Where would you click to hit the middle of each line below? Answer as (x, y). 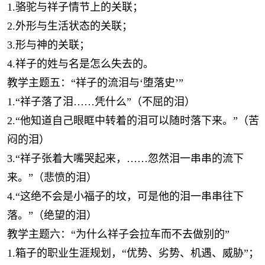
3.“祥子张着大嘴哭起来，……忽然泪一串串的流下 (125, 159)
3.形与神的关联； (49, 45)
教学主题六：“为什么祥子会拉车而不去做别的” (118, 234)
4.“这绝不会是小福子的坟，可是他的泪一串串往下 (125, 196)
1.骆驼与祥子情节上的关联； (75, 7)
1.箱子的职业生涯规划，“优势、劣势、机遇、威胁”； (133, 253)
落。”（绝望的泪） (52, 215)
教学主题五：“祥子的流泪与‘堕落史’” (95, 83)
